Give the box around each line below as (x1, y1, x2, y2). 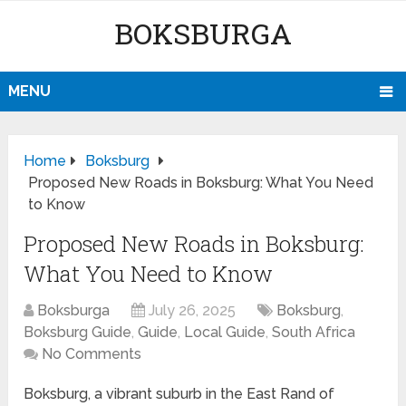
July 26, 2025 (149, 302, 237, 320)
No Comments (42, 345, 142, 363)
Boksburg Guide (24, 324, 132, 342)
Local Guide (184, 324, 266, 342)
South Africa (272, 324, 356, 342)
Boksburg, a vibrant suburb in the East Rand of (24, 385, 335, 403)
